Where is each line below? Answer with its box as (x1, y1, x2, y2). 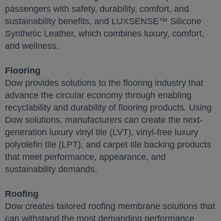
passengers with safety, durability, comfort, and (5, 4, 189, 14)
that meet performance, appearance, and (5, 152, 166, 162)
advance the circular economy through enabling (5, 90, 191, 100)
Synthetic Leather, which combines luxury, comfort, (5, 29, 204, 38)
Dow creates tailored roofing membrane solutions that (5, 201, 215, 211)
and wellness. (5, 41, 59, 51)
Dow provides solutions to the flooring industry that (5, 78, 203, 88)
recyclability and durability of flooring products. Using (5, 103, 212, 112)
